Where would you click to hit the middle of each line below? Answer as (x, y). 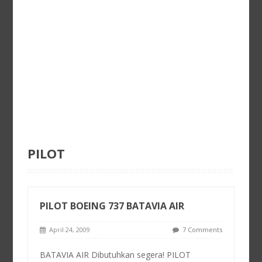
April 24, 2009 (68, 230)
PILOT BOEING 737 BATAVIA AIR (112, 206)
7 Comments (202, 230)
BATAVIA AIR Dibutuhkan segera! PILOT (116, 255)
